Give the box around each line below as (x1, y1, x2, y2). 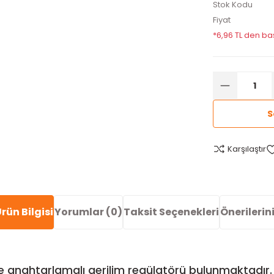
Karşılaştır (228, 143, 266, 155)
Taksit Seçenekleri (123, 204, 219, 219)
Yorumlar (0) (54, 204, 122, 219)
